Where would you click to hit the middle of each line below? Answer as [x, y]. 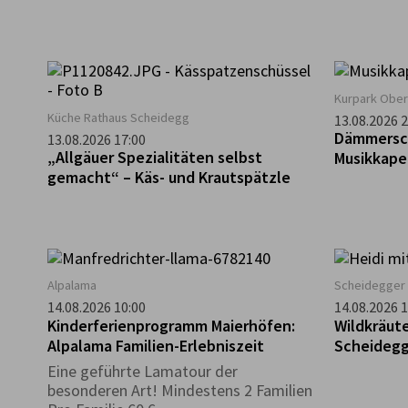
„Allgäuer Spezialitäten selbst [155, 158]
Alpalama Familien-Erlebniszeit [156, 345]
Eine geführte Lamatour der [143, 371]
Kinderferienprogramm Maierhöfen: [171, 325]
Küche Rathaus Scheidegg [118, 118]
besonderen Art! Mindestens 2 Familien [180, 390]
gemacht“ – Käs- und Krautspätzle [169, 178]
